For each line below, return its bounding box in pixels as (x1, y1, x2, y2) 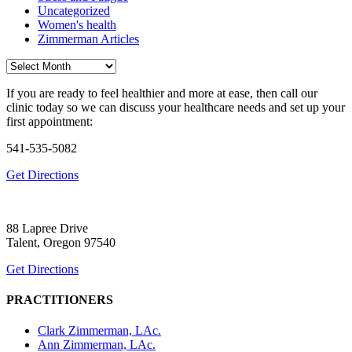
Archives (5, 57, 50, 71)
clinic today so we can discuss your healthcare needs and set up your (6, 100, 345, 114)
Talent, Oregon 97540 (6, 235, 115, 249)
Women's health (38, 17, 116, 31)
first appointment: (6, 114, 93, 128)
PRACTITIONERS (6, 292, 113, 306)
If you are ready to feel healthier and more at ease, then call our (6, 86, 317, 100)
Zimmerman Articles (38, 31, 139, 46)
